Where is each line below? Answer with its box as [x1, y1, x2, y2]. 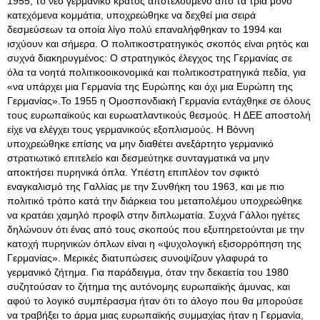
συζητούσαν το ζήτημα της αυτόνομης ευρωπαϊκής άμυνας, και [7, 281, 290, 292]
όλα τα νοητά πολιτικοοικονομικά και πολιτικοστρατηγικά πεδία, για [7, 66, 306, 78]
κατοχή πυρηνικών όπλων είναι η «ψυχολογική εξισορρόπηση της [7, 238, 301, 249]
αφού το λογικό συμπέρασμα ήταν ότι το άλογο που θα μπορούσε [7, 295, 303, 306]
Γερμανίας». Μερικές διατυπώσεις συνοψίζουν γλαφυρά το [7, 252, 268, 264]
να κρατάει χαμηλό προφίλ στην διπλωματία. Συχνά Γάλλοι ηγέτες [7, 209, 300, 221]
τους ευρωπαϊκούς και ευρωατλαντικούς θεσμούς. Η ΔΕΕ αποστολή [7, 109, 311, 121]
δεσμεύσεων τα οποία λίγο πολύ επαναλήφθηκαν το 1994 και [7, 24, 281, 35]
